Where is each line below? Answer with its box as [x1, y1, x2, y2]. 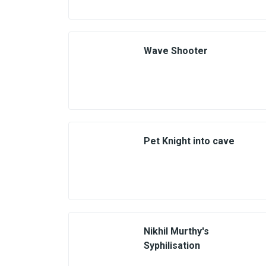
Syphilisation [144, 240, 200, 251]
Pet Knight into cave [144, 135, 235, 147]
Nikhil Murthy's [144, 226, 209, 237]
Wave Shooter [144, 45, 208, 56]
